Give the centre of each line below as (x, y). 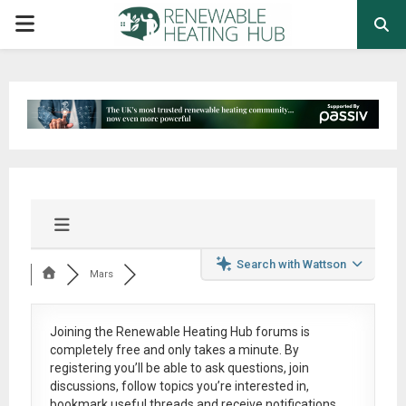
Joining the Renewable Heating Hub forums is (179, 331)
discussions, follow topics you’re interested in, (179, 386)
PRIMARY (56, 24)
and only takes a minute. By (219, 349)
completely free (95, 349)
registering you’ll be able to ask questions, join (179, 367)
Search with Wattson (292, 264)
